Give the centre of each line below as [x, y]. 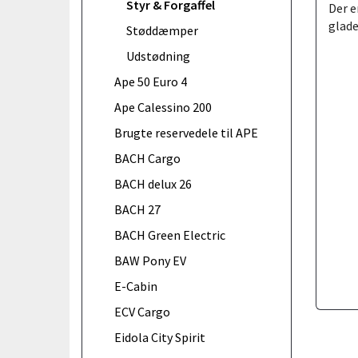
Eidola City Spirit [160, 337]
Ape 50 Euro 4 [151, 81]
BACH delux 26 [153, 183]
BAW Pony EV [150, 260]
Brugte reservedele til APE [186, 132]
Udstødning [158, 56]
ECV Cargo [142, 311]
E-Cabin [136, 286]
